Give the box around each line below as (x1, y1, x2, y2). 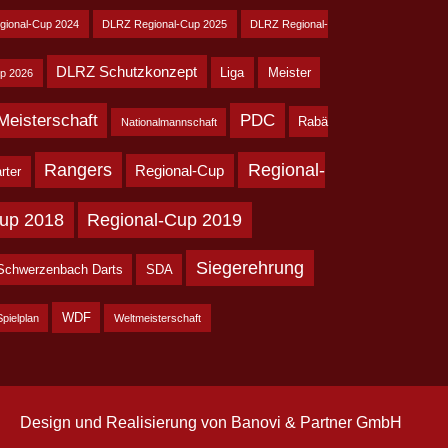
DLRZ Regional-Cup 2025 (102, 17, 228, 30)
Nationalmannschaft (120, 115, 217, 128)
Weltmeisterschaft (113, 311, 201, 324)
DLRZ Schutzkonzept (56, 62, 198, 80)
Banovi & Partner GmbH (231, 413, 402, 431)
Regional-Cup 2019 (87, 209, 243, 230)
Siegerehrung (195, 257, 304, 278)
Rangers (44, 159, 113, 180)
